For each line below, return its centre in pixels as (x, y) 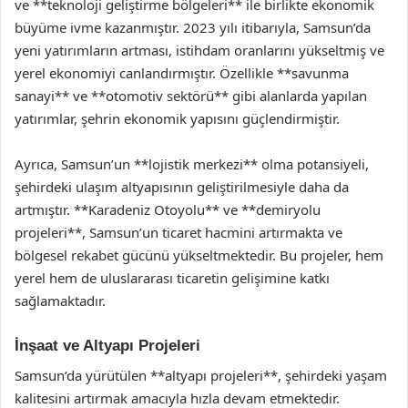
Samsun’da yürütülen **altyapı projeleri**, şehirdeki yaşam (201, 375)
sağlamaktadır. (60, 301)
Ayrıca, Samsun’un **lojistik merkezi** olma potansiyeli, (192, 164)
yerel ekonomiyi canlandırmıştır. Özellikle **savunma (182, 73)
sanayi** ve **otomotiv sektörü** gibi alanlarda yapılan (191, 96)
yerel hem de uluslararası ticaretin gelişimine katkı (172, 278)
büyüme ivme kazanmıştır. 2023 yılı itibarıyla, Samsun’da (193, 27)
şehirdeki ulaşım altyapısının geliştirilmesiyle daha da (182, 187)
